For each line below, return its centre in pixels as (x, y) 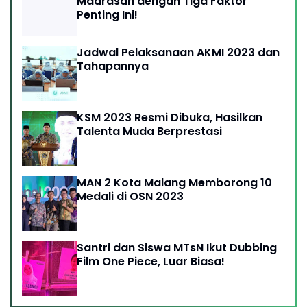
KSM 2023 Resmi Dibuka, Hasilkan (170, 117)
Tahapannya (113, 66)
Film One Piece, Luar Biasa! (151, 261)
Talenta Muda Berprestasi (149, 131)
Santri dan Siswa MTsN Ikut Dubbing (177, 247)
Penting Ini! (107, 14)
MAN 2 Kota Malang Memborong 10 (174, 182)
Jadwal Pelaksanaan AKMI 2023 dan (178, 52)
